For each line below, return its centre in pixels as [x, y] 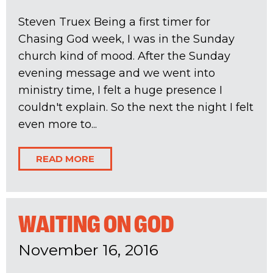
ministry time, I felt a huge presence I [120, 90]
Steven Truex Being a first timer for [114, 22]
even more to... [58, 124]
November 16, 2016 [88, 250]
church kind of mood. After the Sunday [124, 56]
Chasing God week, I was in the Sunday [126, 39]
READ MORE [65, 159]
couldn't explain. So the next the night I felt [136, 107]
